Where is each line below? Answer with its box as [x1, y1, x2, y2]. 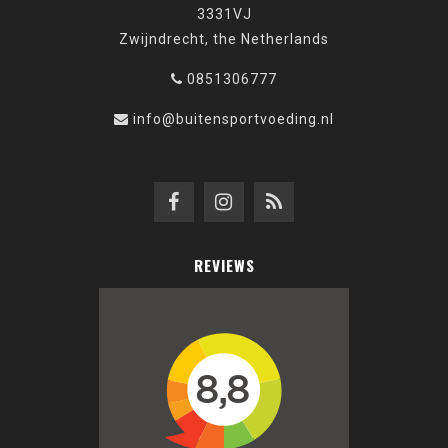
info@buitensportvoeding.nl [133, 111, 334, 128]
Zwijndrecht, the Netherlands [119, 31, 329, 48]
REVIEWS [193, 254, 255, 277]
